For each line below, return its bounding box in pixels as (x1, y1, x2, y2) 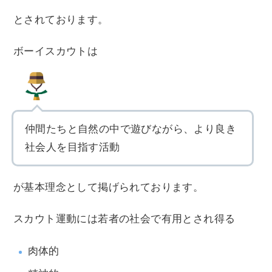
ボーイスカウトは (13, 46, 98, 58)
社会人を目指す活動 (25, 141, 120, 154)
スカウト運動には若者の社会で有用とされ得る (13, 213, 236, 225)
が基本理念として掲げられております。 (13, 182, 204, 194)
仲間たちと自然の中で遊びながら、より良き (25, 123, 236, 135)
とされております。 (13, 14, 109, 26)
